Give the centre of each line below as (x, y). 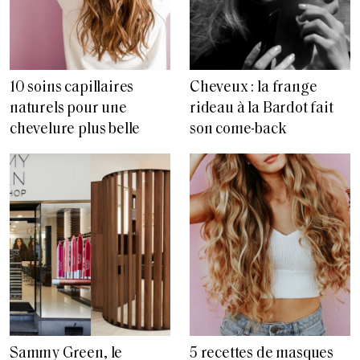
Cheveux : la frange (254, 88)
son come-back (238, 130)
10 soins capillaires (72, 88)
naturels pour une (68, 109)
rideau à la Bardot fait (262, 109)
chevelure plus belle (75, 130)
